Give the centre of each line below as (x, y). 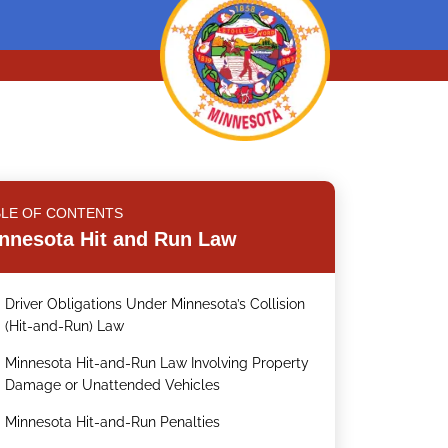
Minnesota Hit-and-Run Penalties (113, 422)
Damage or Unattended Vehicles (113, 385)
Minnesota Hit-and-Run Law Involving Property (157, 363)
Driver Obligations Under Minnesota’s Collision (155, 304)
